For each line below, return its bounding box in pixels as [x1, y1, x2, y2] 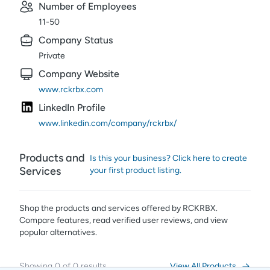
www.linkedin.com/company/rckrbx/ [39, 118, 177, 128]
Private [39, 51, 65, 61]
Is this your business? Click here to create [89, 153, 247, 163]
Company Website [39, 68, 119, 80]
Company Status [39, 34, 113, 46]
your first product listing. [89, 165, 181, 175]
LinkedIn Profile [39, 102, 105, 113]
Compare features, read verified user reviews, [19, 215, 192, 225]
